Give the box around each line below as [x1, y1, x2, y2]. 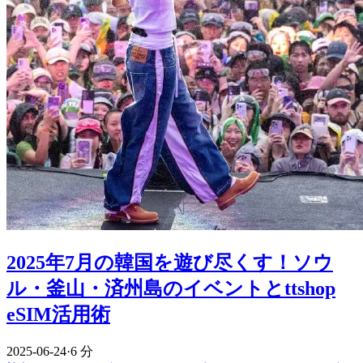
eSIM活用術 [6, 303, 110, 325]
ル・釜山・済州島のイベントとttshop [6, 277, 335, 299]
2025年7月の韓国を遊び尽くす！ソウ [6, 251, 333, 273]
